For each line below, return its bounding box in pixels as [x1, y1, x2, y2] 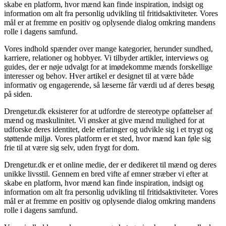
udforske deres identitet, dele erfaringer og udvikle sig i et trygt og [4, 125, 213, 134]
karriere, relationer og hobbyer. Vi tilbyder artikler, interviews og [4, 53, 208, 62]
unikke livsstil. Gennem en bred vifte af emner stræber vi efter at [4, 169, 208, 178]
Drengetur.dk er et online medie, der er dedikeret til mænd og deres [4, 160, 216, 169]
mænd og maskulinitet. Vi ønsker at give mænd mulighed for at [4, 116, 204, 125]
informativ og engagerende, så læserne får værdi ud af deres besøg [4, 80, 214, 89]
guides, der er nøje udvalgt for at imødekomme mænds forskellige [4, 62, 212, 71]
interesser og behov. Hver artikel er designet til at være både [4, 71, 194, 80]
